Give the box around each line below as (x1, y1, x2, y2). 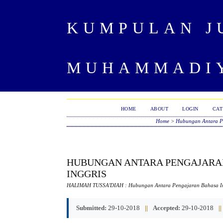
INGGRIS (67, 168, 107, 179)
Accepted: (153, 204, 181, 212)
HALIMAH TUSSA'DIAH (67, 182, 125, 188)
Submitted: (76, 204, 107, 212)
